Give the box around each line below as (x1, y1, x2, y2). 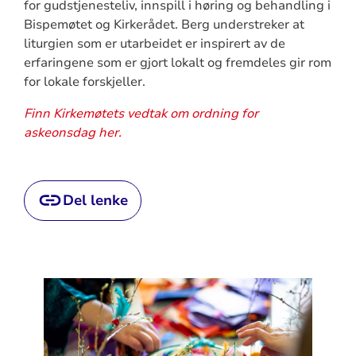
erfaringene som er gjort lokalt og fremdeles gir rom (23, 53, 331, 72)
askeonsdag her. (23, 123, 122, 141)
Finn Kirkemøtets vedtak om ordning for (23, 104, 258, 122)
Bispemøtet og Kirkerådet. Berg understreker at (23, 15, 304, 33)
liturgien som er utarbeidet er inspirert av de (23, 34, 285, 52)
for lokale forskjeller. (23, 72, 145, 91)
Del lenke (62, 190, 128, 210)
